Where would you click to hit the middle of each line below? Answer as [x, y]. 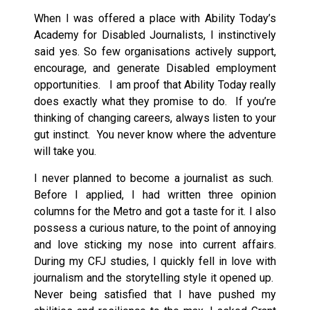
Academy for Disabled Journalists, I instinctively [155, 35]
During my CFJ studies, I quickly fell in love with [155, 261]
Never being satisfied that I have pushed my [155, 294]
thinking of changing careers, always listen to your [155, 118]
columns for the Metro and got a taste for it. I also [155, 211]
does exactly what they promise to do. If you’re [155, 102]
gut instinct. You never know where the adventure [155, 135]
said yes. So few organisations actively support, [155, 52]
